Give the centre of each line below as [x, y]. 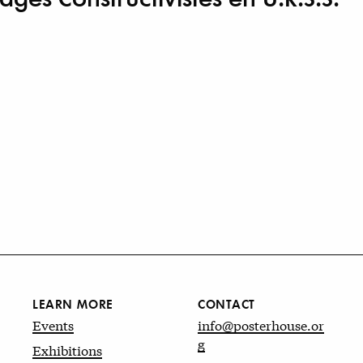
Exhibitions [67, 349]
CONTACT [227, 303]
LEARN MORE [73, 303]
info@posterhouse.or [261, 324]
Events [53, 324]
